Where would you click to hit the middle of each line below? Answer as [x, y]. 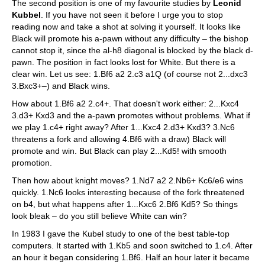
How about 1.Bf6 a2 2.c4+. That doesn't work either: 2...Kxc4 [125, 104]
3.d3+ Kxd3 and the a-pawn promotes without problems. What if [131, 115]
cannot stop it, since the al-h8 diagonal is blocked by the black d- [132, 50]
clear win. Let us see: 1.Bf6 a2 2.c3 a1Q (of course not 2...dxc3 [130, 74]
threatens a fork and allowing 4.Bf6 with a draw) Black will [119, 139]
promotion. [32, 163]
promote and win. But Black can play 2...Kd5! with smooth [119, 151]
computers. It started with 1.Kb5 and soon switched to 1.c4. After [132, 245]
